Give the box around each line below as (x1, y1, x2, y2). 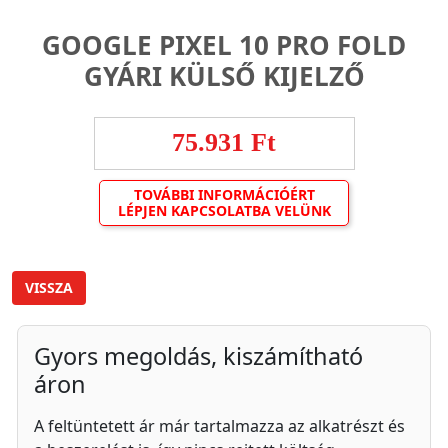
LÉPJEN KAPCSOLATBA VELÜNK (117, 201, 331, 220)
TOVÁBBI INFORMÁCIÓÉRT (133, 185, 315, 204)
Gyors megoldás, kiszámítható (34, 340, 363, 372)
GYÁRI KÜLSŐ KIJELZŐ (83, 58, 365, 94)
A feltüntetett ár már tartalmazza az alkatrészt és (34, 415, 405, 437)
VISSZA (25, 278, 73, 297)
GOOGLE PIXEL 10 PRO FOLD (42, 27, 406, 63)
